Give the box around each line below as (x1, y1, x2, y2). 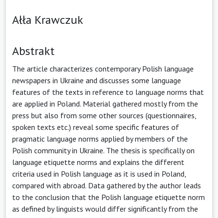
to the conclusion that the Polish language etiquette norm (12, 192, 205, 202)
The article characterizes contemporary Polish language (12, 63, 194, 73)
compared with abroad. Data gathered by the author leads (12, 180, 201, 190)
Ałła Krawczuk (12, 12, 83, 27)
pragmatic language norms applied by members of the (12, 133, 188, 144)
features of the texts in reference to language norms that (12, 87, 204, 97)
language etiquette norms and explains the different (12, 157, 184, 167)
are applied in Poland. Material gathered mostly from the (12, 98, 198, 109)
